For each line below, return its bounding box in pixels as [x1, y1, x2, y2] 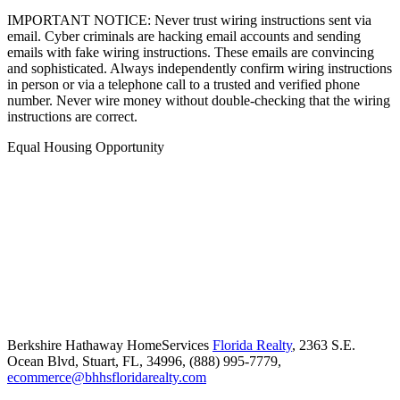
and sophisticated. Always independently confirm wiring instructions [7, 61, 392, 76]
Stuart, [82, 354, 122, 369]
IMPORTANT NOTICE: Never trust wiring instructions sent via [7, 12, 371, 28]
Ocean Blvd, [7, 354, 82, 369]
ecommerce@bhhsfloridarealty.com [7, 370, 206, 385]
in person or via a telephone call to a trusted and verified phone [7, 77, 360, 92]
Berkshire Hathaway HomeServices [7, 337, 212, 353]
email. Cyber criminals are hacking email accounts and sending [7, 29, 361, 44]
